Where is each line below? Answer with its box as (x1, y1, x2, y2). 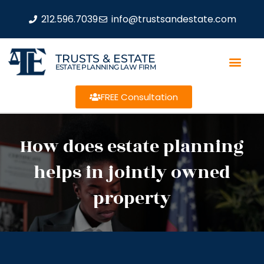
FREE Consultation (100, 91, 178, 103)
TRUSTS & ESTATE (55, 51, 156, 65)
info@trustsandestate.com (111, 12, 236, 26)
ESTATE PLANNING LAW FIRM (55, 62, 156, 71)
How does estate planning (20, 133, 244, 160)
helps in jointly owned (34, 159, 230, 186)
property (93, 185, 171, 212)
